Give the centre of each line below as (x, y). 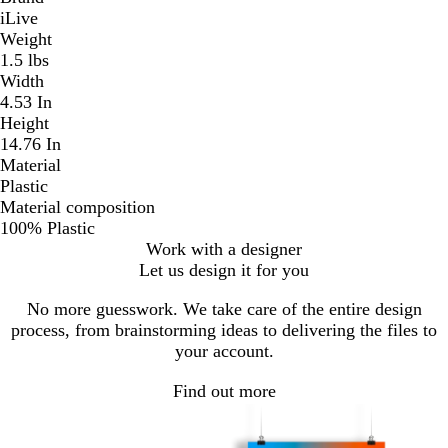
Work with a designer (224, 248)
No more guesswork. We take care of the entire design (224, 308)
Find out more (224, 391)
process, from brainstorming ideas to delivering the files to (224, 329)
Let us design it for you (224, 269)
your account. (224, 350)
